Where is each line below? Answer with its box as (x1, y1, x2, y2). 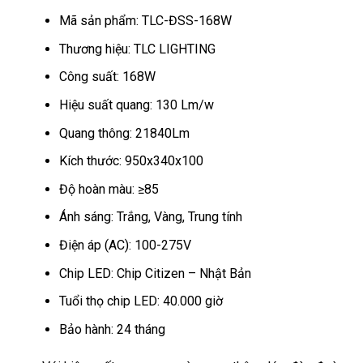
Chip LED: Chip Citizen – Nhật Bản (58, 265, 251, 281)
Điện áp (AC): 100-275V (58, 237, 191, 254)
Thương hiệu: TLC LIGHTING (58, 41, 216, 57)
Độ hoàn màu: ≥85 (58, 181, 159, 197)
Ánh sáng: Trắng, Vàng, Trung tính (58, 209, 242, 225)
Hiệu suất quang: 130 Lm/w (58, 97, 214, 113)
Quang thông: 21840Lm (58, 125, 190, 141)
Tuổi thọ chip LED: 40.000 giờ (58, 293, 223, 310)
